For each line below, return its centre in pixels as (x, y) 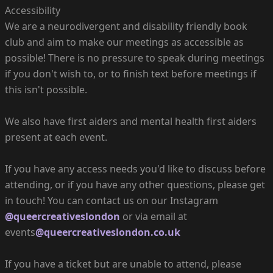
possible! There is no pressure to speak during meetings (135, 58)
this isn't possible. (46, 89)
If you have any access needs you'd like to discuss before (135, 168)
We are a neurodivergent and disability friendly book (126, 26)
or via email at (154, 216)
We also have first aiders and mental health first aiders (131, 121)
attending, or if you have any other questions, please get (135, 184)
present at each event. (56, 137)
